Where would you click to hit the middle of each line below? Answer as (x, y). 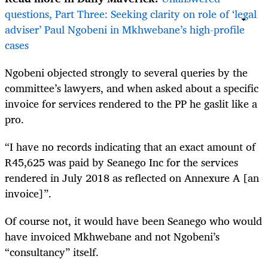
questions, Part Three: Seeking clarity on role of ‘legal (131, 13)
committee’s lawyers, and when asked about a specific (132, 88)
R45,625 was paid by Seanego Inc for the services (121, 162)
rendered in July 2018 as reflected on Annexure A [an (132, 178)
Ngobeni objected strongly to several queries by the (126, 73)
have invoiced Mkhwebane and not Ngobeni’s (112, 237)
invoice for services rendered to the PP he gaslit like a (131, 104)
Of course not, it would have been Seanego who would (133, 221)
